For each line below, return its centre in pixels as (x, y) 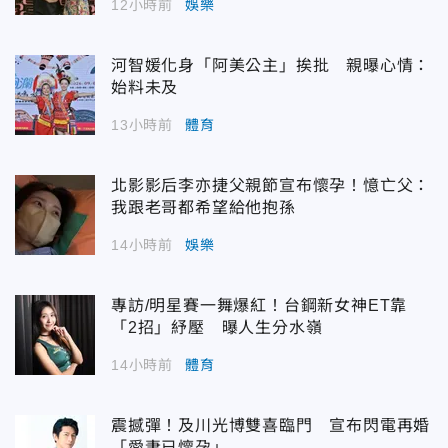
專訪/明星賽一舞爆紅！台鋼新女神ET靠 (259, 305)
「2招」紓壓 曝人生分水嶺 (217, 327)
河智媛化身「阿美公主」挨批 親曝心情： (271, 65)
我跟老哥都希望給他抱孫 (203, 207)
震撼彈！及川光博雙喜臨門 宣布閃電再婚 (271, 425)
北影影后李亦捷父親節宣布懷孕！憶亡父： (271, 185)
